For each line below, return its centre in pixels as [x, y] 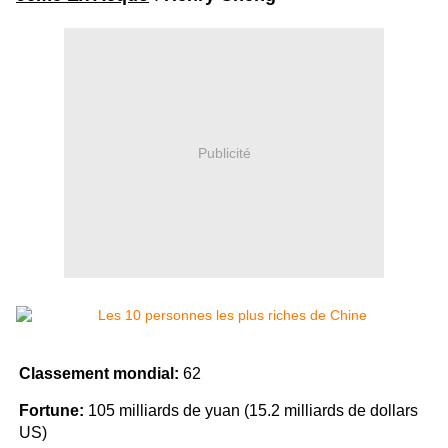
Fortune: [51, 411]
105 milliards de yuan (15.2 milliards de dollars [251, 411]
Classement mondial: [99, 374]
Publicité [224, 152]
